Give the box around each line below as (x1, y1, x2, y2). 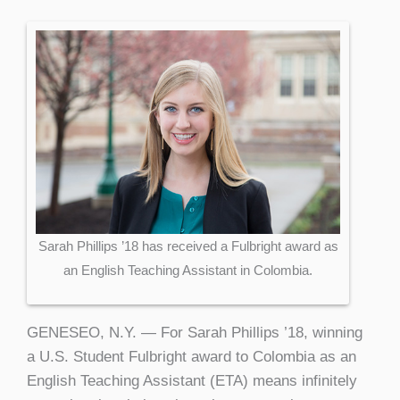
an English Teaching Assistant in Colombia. (63, 262, 312, 278)
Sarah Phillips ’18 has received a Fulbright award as (37, 237, 338, 254)
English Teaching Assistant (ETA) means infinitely (27, 371, 357, 389)
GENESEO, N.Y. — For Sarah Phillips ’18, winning (27, 323, 362, 341)
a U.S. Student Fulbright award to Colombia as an (27, 347, 356, 365)
